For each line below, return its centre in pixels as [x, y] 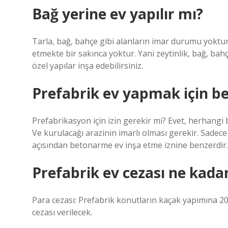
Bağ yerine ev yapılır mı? [118, 14]
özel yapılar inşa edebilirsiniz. [88, 66]
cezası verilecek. [62, 212]
